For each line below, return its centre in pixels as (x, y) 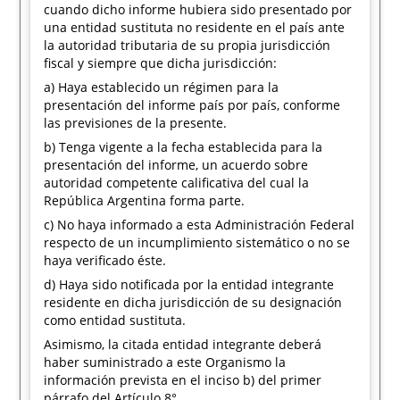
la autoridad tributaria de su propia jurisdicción (187, 45)
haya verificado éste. (105, 260)
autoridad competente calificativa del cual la (177, 183)
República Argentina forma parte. (145, 200)
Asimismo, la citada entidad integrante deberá (183, 344)
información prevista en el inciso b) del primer (183, 380)
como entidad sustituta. (115, 320)
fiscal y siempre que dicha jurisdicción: (161, 63)
